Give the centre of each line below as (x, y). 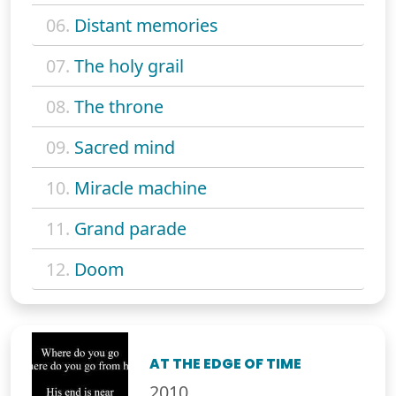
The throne (119, 107)
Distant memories (146, 26)
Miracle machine (141, 188)
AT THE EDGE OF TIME (226, 364)
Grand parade (130, 229)
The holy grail (129, 66)
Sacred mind (125, 148)
